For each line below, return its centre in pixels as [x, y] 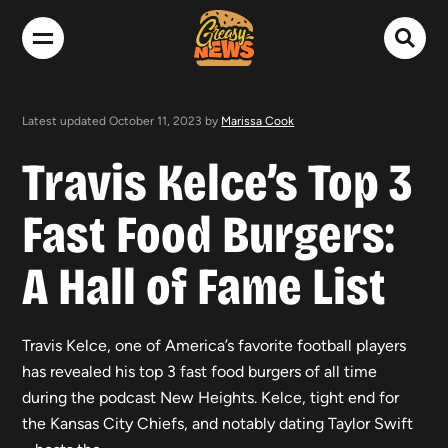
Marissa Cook [258, 120]
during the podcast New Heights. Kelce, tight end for [211, 397]
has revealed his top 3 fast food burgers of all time [200, 371]
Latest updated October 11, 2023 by [122, 120]
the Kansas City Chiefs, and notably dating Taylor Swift [218, 423]
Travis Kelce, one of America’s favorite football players [214, 345]
